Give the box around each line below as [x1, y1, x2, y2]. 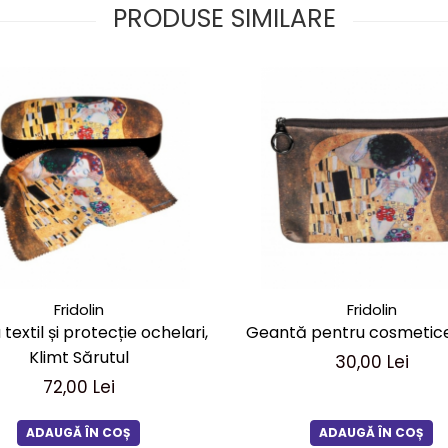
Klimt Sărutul [28, 346, 129, 369]
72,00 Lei [42, 375, 115, 399]
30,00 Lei [334, 350, 409, 374]
